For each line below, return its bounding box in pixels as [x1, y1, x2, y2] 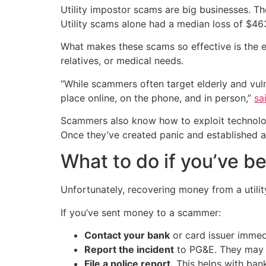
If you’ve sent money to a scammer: [61, 206, 221, 218]
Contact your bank [84, 229, 170, 242]
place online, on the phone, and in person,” [61, 91, 254, 104]
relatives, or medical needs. [61, 55, 183, 67]
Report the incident [84, 243, 174, 256]
